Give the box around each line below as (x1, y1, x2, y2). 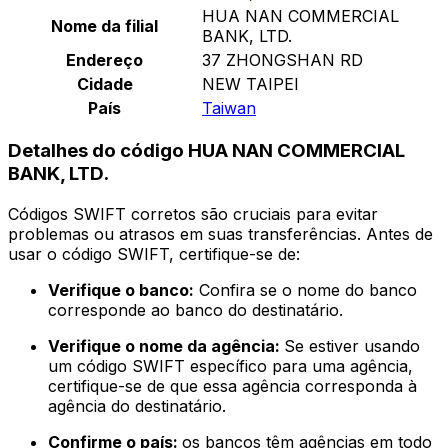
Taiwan (202, 97, 256, 118)
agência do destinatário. (48, 396, 226, 417)
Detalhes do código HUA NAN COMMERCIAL (8, 139, 405, 163)
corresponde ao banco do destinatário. (48, 300, 343, 321)
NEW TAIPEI (202, 73, 299, 94)
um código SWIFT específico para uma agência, (48, 356, 413, 377)
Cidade (76, 73, 133, 94)
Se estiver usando (284, 336, 420, 357)
